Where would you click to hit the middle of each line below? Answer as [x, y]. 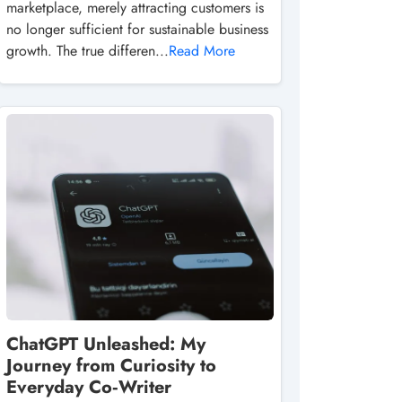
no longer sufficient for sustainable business [137, 29]
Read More [202, 51]
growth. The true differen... [87, 51]
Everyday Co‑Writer [89, 387]
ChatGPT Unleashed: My [106, 344]
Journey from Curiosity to [111, 366]
